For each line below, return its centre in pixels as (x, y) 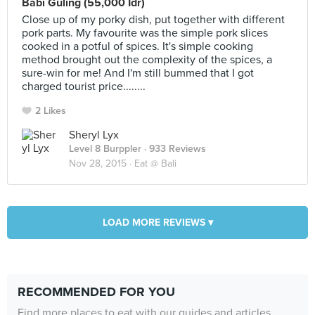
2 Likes (51, 111)
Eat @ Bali (155, 163)
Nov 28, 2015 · (102, 163)
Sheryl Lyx (94, 135)
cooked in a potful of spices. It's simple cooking (137, 46)
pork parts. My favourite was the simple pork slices (145, 33)
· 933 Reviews (174, 149)
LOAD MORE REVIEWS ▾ (157, 223)
